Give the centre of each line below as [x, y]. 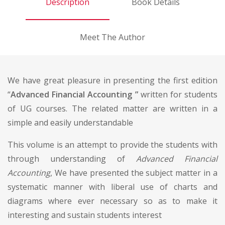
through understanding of [66, 158]
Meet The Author [113, 37]
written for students [178, 94]
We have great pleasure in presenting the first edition [113, 80]
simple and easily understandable [70, 122]
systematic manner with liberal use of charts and [113, 187]
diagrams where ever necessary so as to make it [113, 201]
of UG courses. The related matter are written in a [113, 108]
